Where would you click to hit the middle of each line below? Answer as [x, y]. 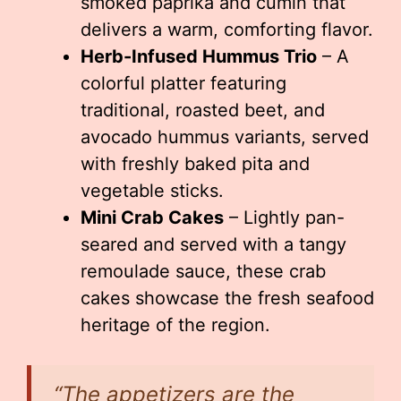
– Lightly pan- [284, 218]
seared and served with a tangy [213, 244]
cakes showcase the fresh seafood [227, 298]
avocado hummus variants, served [225, 137]
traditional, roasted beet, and [203, 110]
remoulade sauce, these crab [203, 271]
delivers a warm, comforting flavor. [227, 30]
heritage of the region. [175, 325]
